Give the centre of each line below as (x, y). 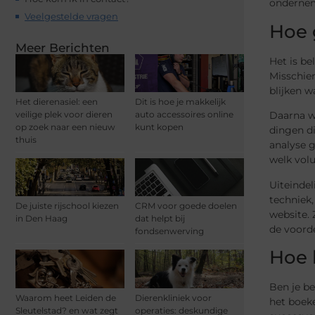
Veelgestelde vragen (71, 17)
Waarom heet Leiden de (66, 297)
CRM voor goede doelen (186, 206)
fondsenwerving (169, 231)
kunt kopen (159, 127)
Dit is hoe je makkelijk (180, 102)
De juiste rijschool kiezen (67, 206)
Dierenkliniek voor (173, 297)
